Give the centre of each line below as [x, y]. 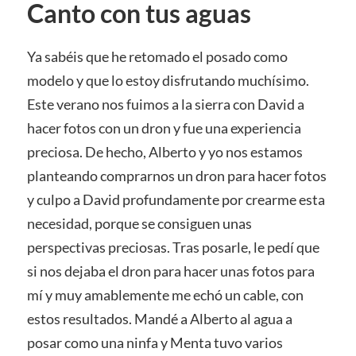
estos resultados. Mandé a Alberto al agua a [159, 319]
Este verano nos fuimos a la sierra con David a [165, 104]
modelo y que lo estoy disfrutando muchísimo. [168, 80]
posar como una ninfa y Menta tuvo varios [155, 342]
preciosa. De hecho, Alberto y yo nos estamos [164, 152]
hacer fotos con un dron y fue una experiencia [164, 128]
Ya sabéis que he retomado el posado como [157, 56]
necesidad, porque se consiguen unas [139, 223]
